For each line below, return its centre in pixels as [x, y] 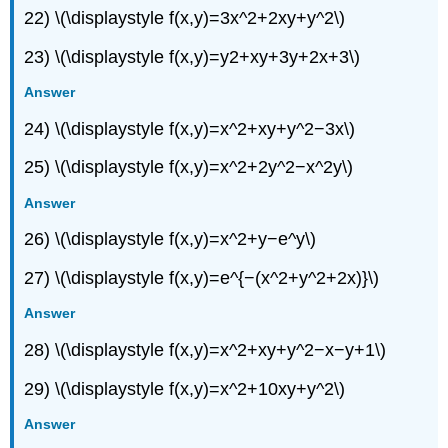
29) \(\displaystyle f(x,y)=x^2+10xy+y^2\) [185, 388]
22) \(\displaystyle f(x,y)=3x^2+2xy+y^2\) [185, 18]
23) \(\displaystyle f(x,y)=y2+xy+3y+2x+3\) [192, 56]
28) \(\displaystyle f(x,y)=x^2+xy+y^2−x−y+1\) [205, 349]
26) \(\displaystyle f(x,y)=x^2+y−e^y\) [170, 239]
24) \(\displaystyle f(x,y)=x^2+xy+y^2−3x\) [190, 128]
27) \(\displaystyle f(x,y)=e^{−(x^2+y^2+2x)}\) [202, 277]
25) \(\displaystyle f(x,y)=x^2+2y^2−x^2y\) [189, 167]
